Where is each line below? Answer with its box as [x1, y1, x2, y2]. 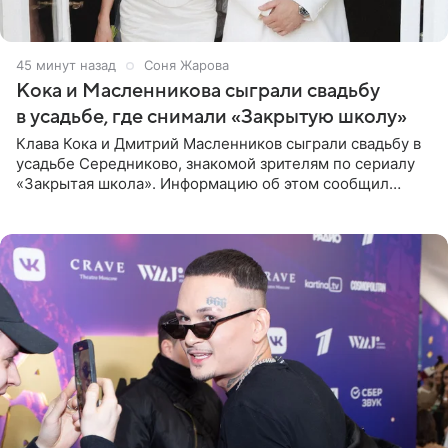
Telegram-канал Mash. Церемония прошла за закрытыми [16, 194, 431, 214]
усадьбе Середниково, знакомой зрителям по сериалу [16, 154, 415, 174]
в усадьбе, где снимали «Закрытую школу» [16, 106, 407, 129]
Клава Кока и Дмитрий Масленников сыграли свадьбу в [16, 134, 421, 154]
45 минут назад [16, 57, 116, 74]
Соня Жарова [144, 57, 229, 74]
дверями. [16, 214, 83, 234]
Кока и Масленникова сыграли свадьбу [16, 80, 380, 103]
